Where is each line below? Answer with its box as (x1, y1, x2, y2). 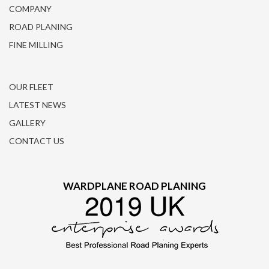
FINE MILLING (9, 40, 63, 50)
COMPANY (9, 4, 52, 14)
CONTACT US (9, 136, 64, 146)
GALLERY (9, 118, 46, 128)
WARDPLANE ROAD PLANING (63, 180, 206, 192)
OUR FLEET (9, 82, 53, 92)
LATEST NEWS (9, 100, 66, 110)
